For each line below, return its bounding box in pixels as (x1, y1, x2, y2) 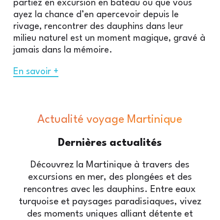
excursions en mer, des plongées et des (27, 172, 192, 182)
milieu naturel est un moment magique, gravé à (13, 33, 205, 43)
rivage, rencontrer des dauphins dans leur (13, 22, 183, 31)
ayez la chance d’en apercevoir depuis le (13, 10, 179, 19)
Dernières (58, 137, 107, 148)
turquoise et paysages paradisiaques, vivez (18, 196, 201, 207)
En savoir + (13, 67, 58, 76)
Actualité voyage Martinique (37, 113, 183, 126)
